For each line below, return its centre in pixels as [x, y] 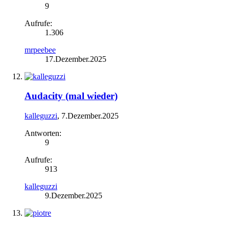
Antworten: [43, 133]
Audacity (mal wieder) [71, 96]
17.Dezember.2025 [76, 59]
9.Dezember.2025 [74, 196]
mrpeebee [40, 50]
